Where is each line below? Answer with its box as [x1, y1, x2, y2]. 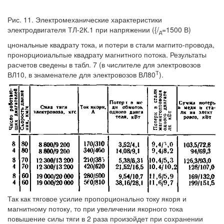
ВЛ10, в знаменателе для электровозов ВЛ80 [7, 69, 155, 79]
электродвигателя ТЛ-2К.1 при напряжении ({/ [7, 24, 159, 34]
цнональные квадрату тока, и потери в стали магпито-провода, [7, 39, 214, 49]
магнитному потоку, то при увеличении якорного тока [7, 203, 183, 214]
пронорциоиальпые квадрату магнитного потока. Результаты [7, 49, 206, 59]
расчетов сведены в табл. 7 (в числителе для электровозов [7, 59, 200, 69]
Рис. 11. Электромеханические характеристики [7, 14, 162, 24]
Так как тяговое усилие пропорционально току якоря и [7, 193, 186, 204]
